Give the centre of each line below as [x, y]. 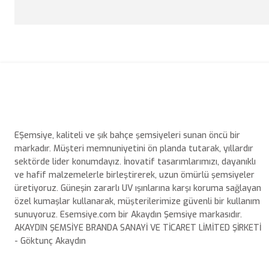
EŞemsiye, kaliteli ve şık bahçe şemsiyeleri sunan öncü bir [127, 135]
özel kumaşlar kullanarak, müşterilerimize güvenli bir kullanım [137, 201]
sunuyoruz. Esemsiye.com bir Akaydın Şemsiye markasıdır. [128, 215]
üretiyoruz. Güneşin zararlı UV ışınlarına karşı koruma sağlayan [138, 188]
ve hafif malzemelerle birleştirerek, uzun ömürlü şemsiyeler [134, 175]
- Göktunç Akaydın [50, 241]
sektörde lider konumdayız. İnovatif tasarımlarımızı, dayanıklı [135, 162]
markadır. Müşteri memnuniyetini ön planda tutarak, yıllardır [134, 149]
